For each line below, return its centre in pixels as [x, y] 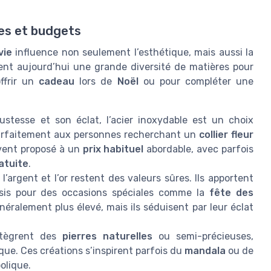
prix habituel [113, 149]
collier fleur [226, 135]
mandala [205, 251]
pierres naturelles [107, 237]
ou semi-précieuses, [203, 237]
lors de [96, 82]
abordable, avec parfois [198, 149]
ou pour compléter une [196, 82]
